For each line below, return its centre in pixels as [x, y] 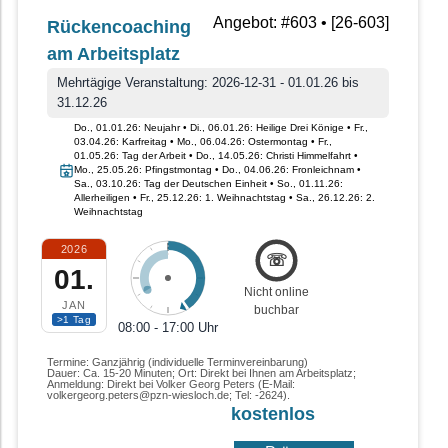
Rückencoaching [119, 27]
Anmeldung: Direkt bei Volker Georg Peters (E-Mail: [171, 384]
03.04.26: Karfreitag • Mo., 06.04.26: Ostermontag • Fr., [203, 142]
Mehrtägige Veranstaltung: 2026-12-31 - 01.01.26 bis [208, 83]
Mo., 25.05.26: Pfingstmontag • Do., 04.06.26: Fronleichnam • [217, 170]
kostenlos [273, 414]
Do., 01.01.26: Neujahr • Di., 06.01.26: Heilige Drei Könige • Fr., [221, 128]
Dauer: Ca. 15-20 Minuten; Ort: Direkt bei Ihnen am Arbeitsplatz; [201, 373]
